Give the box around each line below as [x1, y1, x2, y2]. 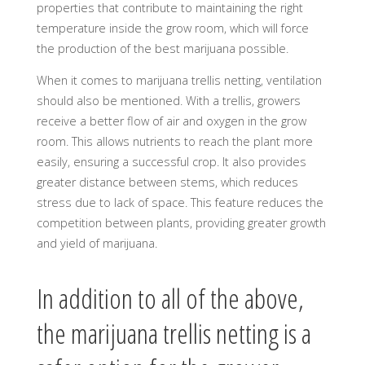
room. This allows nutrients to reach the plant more [36, 134, 313, 150]
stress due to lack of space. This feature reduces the [36, 195, 323, 211]
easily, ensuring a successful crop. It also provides [36, 154, 306, 170]
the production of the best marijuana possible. [36, 40, 288, 56]
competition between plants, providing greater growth [36, 215, 326, 231]
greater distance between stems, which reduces [36, 174, 298, 191]
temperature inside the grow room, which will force [36, 20, 309, 36]
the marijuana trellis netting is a [36, 314, 311, 352]
